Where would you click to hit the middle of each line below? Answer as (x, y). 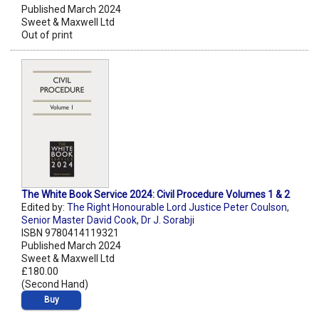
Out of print (47, 35)
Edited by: (44, 207)
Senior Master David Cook (79, 220)
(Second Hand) (55, 284)
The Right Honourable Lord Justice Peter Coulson (177, 207)
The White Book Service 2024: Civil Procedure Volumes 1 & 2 (156, 194)
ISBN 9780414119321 (70, 232)
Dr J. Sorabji (168, 220)
